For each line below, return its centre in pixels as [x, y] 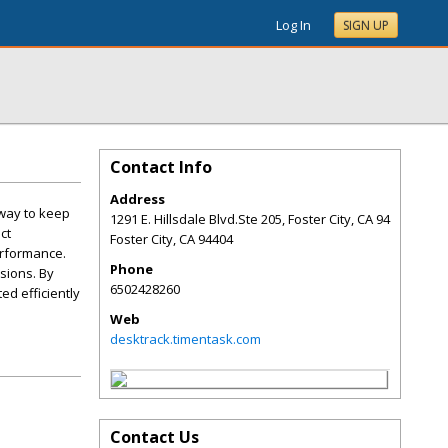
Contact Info [161, 167]
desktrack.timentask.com [185, 339]
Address [137, 199]
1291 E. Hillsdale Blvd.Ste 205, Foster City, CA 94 [250, 219]
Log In [293, 25]
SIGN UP [366, 25]
